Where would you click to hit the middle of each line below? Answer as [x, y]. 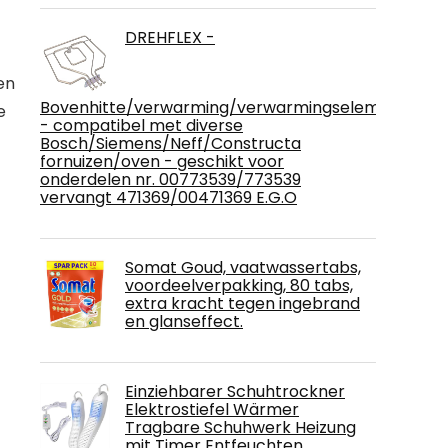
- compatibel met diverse [141, 125]
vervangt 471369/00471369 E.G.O [168, 197]
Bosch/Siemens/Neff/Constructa [170, 143]
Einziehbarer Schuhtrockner [235, 391]
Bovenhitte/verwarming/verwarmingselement [223, 107]
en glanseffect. [184, 321]
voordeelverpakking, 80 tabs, [239, 285]
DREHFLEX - [170, 37]
